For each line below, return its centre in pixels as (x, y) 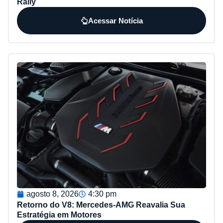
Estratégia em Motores (59, 215)
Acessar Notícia (115, 20)
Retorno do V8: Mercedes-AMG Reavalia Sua (101, 205)
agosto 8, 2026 (53, 194)
